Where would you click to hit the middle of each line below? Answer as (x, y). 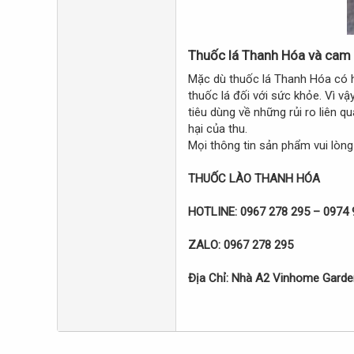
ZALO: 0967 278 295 (241, 245)
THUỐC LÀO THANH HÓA (254, 179)
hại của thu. (218, 129)
